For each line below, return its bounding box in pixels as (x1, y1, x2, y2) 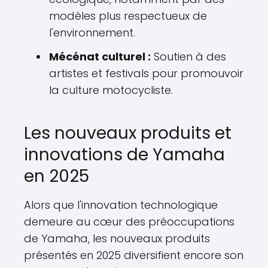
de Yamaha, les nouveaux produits (24, 231, 210, 246)
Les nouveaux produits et (24, 121, 232, 145)
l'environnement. (49, 25, 135, 41)
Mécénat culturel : (49, 49, 151, 65)
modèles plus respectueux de (49, 8, 207, 24)
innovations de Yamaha (24, 143, 225, 167)
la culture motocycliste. (49, 83, 173, 98)
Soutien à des (151, 49, 226, 65)
